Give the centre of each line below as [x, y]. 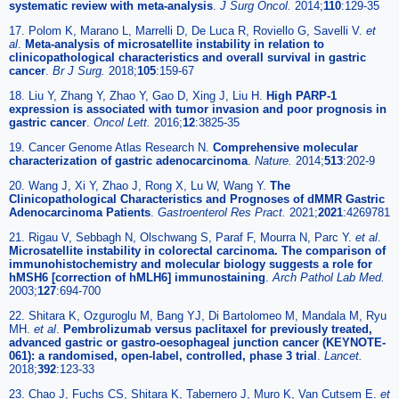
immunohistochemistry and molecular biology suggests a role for [191, 265]
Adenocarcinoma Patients [80, 213]
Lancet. [343, 356]
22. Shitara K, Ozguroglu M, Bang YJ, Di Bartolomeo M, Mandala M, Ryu [198, 316]
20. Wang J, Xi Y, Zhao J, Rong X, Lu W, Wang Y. [139, 186]
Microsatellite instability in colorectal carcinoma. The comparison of [197, 251]
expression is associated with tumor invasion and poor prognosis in [198, 110]
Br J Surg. [81, 71]
